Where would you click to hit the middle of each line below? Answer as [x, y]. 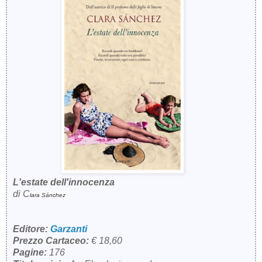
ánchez [56, 195]
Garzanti [69, 229]
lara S [38, 195]
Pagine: [31, 252]
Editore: [32, 229]
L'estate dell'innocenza [64, 182]
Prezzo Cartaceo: [51, 240]
